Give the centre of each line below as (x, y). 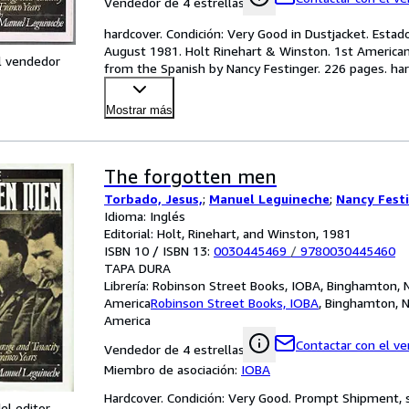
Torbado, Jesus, (153, 199)
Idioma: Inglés (145, 216)
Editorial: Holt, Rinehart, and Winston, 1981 (228, 233)
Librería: (128, 285)
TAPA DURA (137, 268)
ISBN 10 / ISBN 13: (159, 251)
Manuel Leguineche (269, 199)
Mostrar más (139, 110)
